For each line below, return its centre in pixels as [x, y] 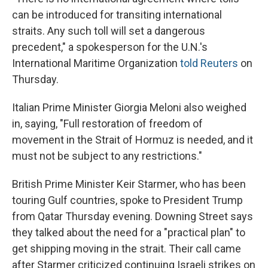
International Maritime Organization [96, 63]
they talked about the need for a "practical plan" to [129, 233]
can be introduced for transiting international [117, 15]
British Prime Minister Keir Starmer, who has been [129, 184]
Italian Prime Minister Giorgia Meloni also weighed [129, 108]
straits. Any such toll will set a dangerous [109, 31]
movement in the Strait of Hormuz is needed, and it [133, 140]
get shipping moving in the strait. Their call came [127, 249]
